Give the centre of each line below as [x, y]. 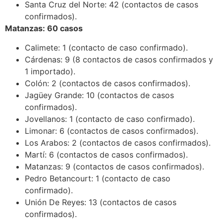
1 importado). [50, 71]
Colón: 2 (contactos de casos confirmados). [108, 83]
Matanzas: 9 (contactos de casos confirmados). [114, 166]
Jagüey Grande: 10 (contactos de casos [99, 95]
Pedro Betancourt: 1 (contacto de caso [98, 178]
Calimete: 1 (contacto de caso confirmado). [106, 47]
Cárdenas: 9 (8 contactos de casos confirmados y [119, 59]
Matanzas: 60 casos [44, 28]
